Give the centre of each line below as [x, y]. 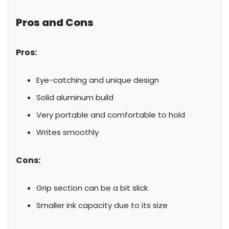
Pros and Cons [55, 22]
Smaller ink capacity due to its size [102, 205]
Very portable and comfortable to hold [111, 115]
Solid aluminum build [75, 97]
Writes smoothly [67, 132]
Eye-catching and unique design [98, 80]
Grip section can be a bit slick [92, 188]
